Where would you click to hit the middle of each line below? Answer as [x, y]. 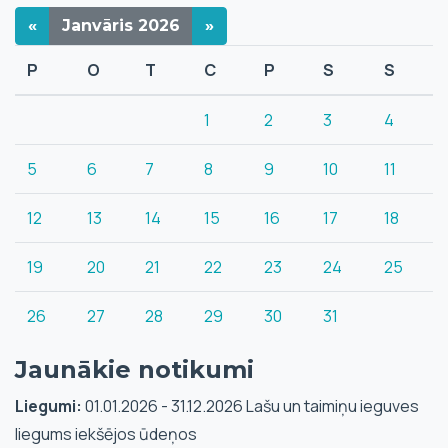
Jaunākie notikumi [134, 369]
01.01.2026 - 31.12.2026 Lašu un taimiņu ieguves [250, 406]
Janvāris [100, 25]
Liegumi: [48, 406]
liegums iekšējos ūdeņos [106, 434]
